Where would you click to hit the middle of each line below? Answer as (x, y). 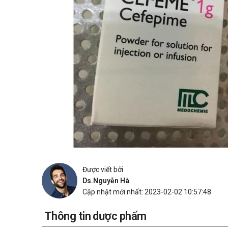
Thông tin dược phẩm (95, 216)
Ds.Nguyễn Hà (106, 181)
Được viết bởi (103, 169)
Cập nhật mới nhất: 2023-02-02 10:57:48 (147, 192)
